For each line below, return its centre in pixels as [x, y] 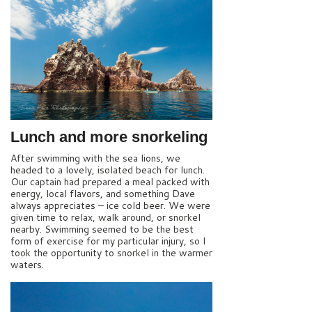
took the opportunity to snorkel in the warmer [111, 252]
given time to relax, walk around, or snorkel [106, 217]
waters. [27, 264]
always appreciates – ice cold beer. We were [110, 205]
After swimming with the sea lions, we [95, 158]
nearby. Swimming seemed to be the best [102, 229]
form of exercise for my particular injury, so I [108, 241]
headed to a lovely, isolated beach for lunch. [108, 170]
